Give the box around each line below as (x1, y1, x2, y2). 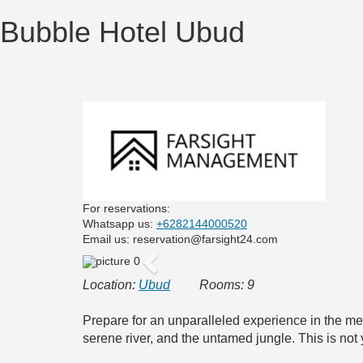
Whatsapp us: (83, 217, 156, 230)
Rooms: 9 (170, 278, 254, 292)
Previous (151, 257, 214, 275)
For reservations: (83, 202, 170, 215)
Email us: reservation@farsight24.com (83, 233, 278, 246)
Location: (83, 278, 139, 292)
